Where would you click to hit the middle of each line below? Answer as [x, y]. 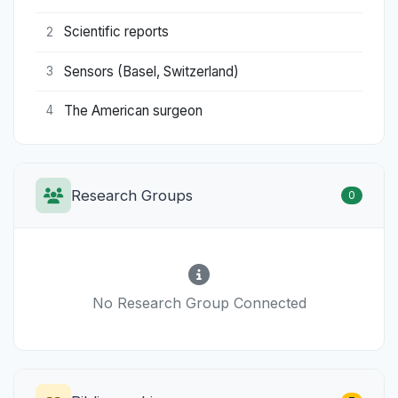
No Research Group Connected [199, 303]
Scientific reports [116, 32]
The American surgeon [133, 110]
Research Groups [132, 196]
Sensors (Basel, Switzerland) [151, 71]
